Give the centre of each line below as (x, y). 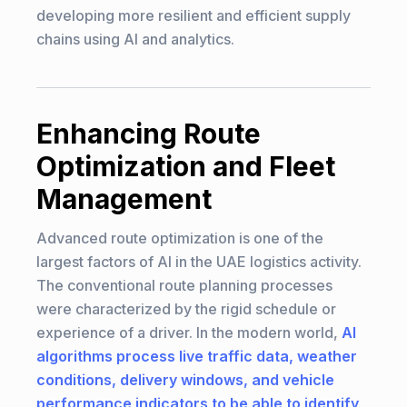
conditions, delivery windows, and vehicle (185, 380)
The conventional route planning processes (184, 285)
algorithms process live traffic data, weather (197, 356)
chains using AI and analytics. (135, 39)
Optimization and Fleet (186, 166)
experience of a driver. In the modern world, (189, 333)
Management (124, 199)
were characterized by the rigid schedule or (186, 309)
